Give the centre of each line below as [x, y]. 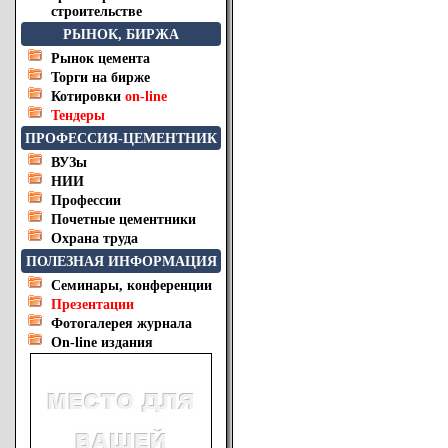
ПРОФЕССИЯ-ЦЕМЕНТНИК [121, 138]
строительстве [96, 11]
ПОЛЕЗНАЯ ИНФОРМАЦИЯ [121, 261]
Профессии [86, 200]
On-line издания [102, 342]
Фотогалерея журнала [121, 323]
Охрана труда [94, 238]
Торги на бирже [100, 77]
